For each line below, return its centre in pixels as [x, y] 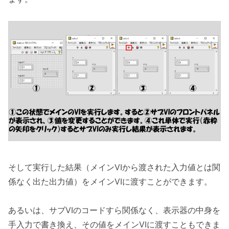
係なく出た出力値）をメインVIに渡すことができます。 [110, 181]
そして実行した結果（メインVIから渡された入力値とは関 [114, 167]
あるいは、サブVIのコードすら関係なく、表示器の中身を [114, 210]
